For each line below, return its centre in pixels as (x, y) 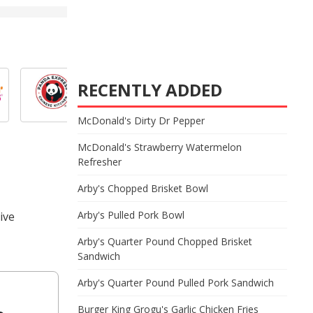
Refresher (100, 162)
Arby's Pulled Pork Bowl (131, 215)
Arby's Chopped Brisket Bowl (143, 188)
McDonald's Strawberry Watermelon (160, 147)
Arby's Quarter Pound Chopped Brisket (165, 241)
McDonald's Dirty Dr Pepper (141, 121)
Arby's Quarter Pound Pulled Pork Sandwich (176, 283)
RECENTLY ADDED (150, 90)
